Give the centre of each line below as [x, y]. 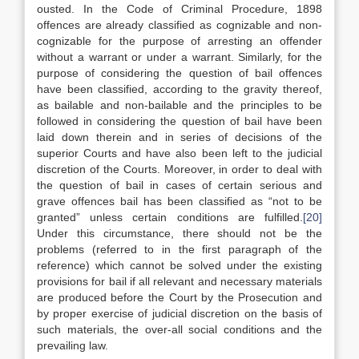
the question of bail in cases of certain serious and [179, 185]
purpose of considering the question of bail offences [179, 73]
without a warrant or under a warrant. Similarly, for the [179, 57]
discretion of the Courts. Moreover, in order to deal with [179, 169]
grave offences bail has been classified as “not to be [179, 201]
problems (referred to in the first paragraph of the [179, 249]
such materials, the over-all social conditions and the [179, 329]
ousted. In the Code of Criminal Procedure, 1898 [179, 9]
